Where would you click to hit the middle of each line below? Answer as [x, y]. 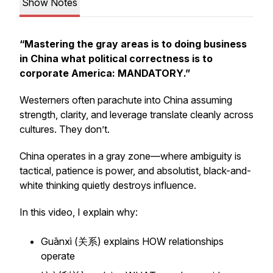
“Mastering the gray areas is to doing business [133, 44]
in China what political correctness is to [116, 58]
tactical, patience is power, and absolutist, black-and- [135, 171]
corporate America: [69, 73]
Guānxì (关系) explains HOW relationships [132, 241]
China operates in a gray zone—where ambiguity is [130, 156]
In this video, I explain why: [79, 212]
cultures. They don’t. [65, 129]
